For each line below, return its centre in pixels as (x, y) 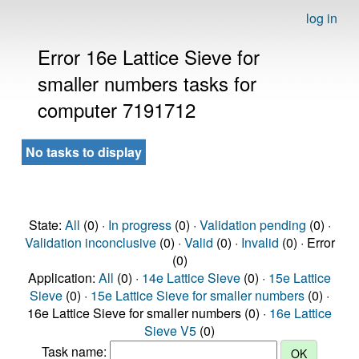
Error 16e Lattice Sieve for (149, 56)
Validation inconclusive (90, 242)
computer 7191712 (117, 109)
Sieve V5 (170, 331)
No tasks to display (84, 152)
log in (322, 18)
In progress (139, 225)
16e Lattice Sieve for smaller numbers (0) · (148, 313)
